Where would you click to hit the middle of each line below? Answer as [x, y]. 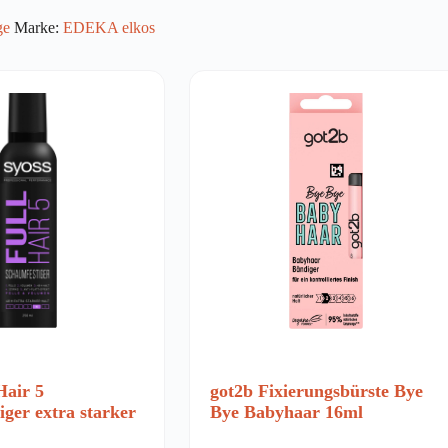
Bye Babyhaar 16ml [286, 411]
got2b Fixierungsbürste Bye [316, 390]
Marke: [38, 27]
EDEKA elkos [109, 27]
